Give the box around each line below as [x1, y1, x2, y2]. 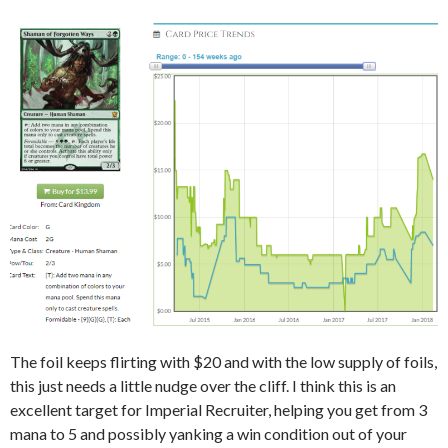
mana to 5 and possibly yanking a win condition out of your [10, 424, 407, 444]
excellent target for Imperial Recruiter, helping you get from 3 [10, 400, 427, 420]
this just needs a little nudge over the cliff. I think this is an [10, 376, 396, 396]
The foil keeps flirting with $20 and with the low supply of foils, [10, 352, 437, 372]
